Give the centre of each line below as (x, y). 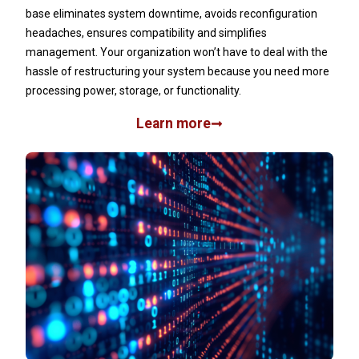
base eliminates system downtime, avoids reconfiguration (171, 14)
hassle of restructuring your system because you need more (177, 72)
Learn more (173, 124)
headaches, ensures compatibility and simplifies (146, 33)
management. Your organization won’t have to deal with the (177, 52)
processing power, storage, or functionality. (133, 91)
